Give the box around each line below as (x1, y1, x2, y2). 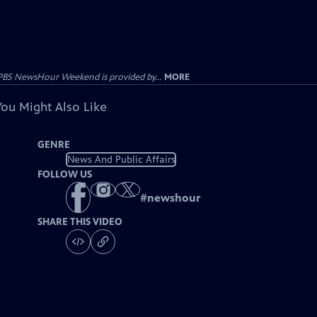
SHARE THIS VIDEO (38, 216, 123, 229)
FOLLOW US (38, 168, 93, 180)
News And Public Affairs (67, 153, 175, 166)
